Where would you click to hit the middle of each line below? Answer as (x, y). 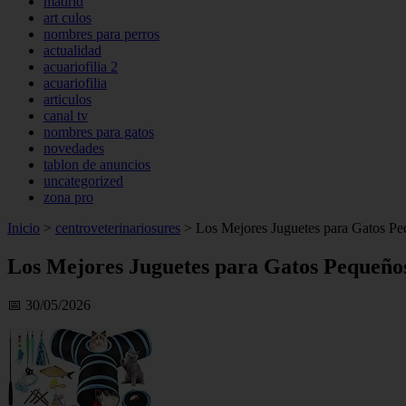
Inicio (24, 228)
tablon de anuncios (97, 164)
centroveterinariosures (118, 228)
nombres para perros (101, 34)
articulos (68, 99)
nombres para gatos (99, 132)
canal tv (66, 116)
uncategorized (83, 181)
